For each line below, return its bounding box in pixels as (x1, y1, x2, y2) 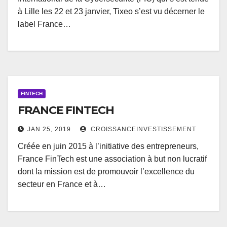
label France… (18, 20, 71, 29)
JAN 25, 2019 (27, 126, 71, 133)
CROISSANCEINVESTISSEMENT (89, 126, 196, 133)
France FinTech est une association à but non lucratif (18, 155, 207, 164)
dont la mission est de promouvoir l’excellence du (18, 167, 195, 176)
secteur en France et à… (18, 180, 106, 189)
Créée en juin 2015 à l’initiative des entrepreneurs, (18, 142, 199, 151)
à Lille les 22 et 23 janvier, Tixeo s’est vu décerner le (18, 7, 205, 16)
